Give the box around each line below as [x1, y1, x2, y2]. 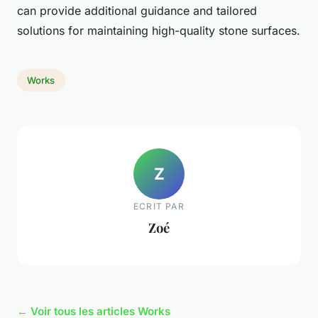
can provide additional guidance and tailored [17, 4, 257, 18]
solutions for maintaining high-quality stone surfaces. [17, 23, 300, 38]
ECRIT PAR [133, 200, 185, 212]
